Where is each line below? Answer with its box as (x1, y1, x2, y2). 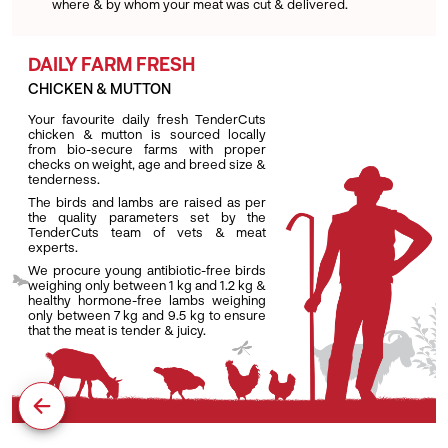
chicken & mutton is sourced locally (28, 125, 267, 142)
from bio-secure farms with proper (28, 140, 267, 157)
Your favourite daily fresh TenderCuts (28, 110, 267, 127)
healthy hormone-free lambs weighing (28, 291, 267, 308)
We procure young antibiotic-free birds (28, 261, 267, 278)
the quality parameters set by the (28, 208, 267, 225)
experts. (28, 238, 78, 255)
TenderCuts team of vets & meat (28, 223, 267, 240)
